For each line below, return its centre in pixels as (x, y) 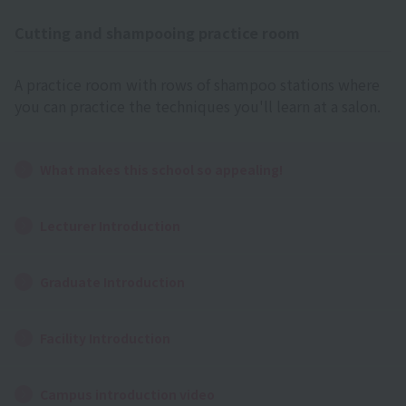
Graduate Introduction (112, 281)
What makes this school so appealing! (161, 169)
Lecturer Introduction (110, 225)
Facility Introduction (105, 338)
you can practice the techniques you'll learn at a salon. (198, 106)
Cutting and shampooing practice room (157, 32)
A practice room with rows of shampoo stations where (197, 84)
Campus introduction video (127, 394)
